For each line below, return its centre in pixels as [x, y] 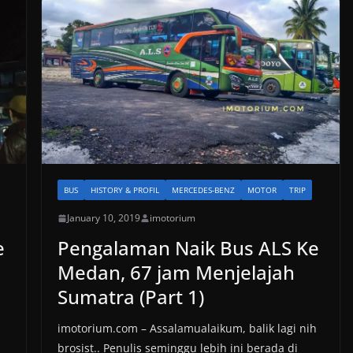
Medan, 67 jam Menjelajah [176, 273]
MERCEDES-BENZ [203, 190]
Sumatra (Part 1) [130, 297]
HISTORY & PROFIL [124, 190]
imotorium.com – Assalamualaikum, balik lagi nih [187, 329]
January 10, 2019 [103, 218]
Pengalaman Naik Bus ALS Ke [188, 248]
